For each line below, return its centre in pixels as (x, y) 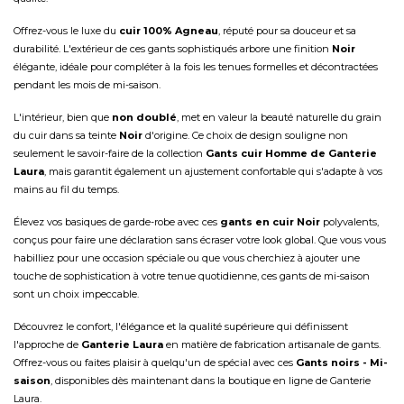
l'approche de (47, 344)
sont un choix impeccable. (76, 294)
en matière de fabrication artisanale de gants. (272, 344)
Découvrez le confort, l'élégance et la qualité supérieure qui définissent (181, 326)
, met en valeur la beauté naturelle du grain (279, 117)
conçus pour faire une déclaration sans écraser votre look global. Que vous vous (200, 240)
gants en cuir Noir (270, 222)
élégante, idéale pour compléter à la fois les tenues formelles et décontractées (196, 67)
